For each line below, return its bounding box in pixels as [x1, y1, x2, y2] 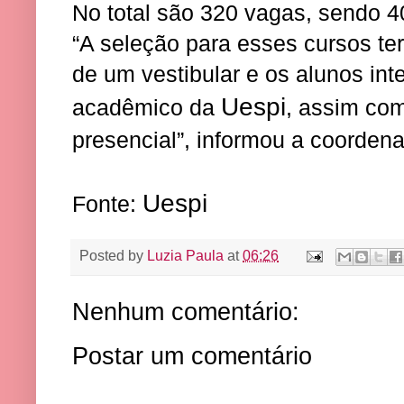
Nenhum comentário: [72, 298, 299, 326]
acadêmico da [72, 94, 221, 120]
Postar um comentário [72, 343, 312, 371]
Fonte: [72, 190, 142, 216]
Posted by [79, 247, 147, 264]
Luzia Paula [147, 247, 224, 264]
